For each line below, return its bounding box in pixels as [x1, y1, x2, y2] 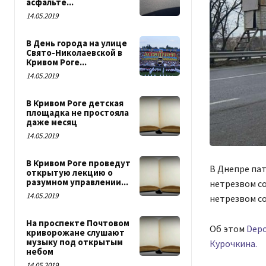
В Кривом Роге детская [26, 97, 123, 109]
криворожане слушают [26, 227, 125, 238]
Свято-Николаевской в [26, 47, 122, 58]
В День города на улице [26, 37, 127, 49]
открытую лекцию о [26, 167, 113, 178]
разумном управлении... [26, 176, 128, 188]
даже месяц [26, 116, 77, 128]
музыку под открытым [26, 236, 123, 248]
